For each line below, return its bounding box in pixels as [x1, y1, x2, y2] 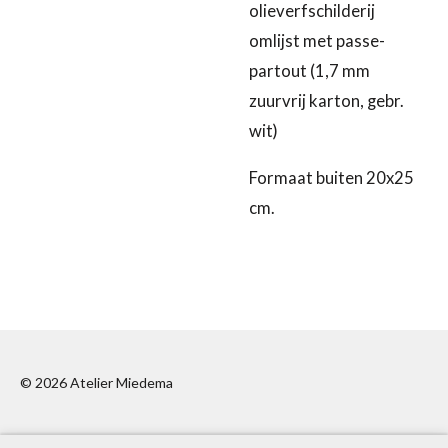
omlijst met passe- [249, 31, 385, 52]
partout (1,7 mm [249, 61, 370, 82]
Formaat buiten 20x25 [249, 168, 414, 189]
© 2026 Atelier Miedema [20, 374, 173, 391]
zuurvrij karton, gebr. [249, 91, 404, 112]
